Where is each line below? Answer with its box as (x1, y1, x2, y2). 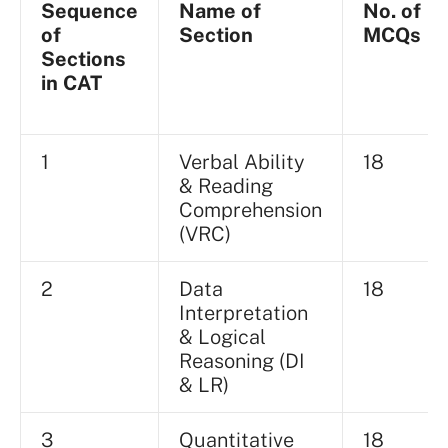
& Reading (179, 174, 273, 199)
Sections (41, 47, 126, 72)
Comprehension (179, 198, 322, 223)
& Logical (179, 325, 266, 350)
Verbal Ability (179, 150, 305, 175)
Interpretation (179, 301, 308, 326)
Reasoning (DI (179, 349, 305, 374)
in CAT (41, 71, 102, 96)
